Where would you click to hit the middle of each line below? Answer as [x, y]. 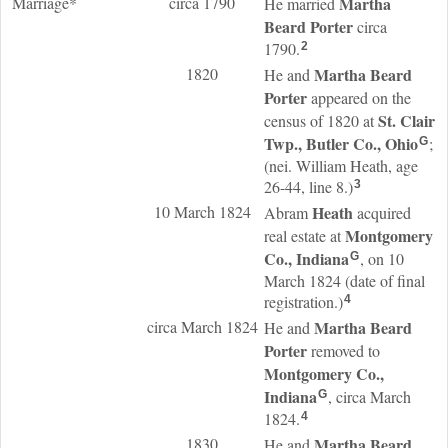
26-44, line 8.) [308, 186]
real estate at [304, 235]
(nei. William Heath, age [341, 165]
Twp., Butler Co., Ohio [341, 143]
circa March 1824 [202, 326]
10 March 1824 [202, 211]
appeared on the [359, 97]
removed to [343, 350]
